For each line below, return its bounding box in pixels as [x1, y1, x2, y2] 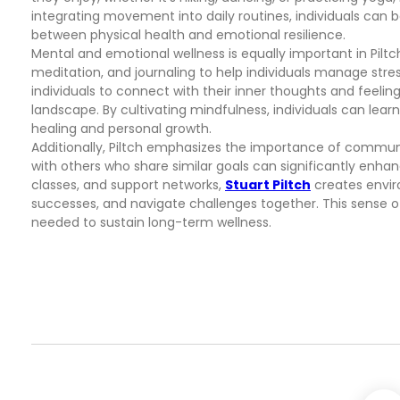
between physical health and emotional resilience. [31, 26, 346, 44]
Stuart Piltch [225, 176, 311, 194]
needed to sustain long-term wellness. [31, 213, 271, 231]
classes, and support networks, [31, 176, 225, 194]
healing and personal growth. [31, 120, 212, 137]
